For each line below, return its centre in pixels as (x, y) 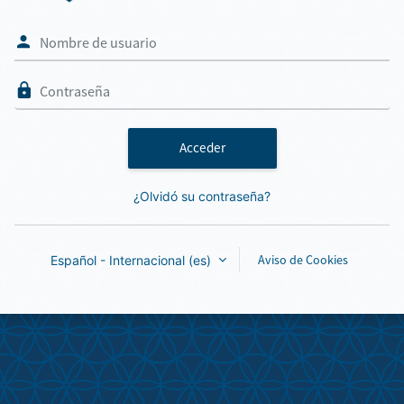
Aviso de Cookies (303, 259)
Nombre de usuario (257, 33)
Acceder (202, 148)
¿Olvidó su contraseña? (202, 196)
